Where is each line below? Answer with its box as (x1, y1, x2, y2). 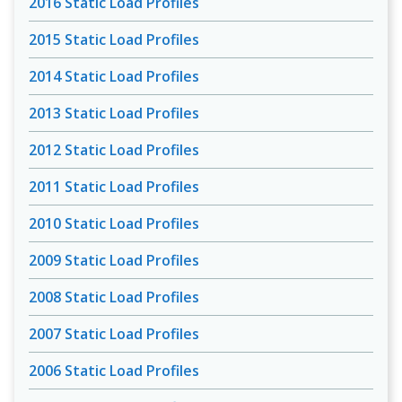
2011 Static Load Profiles (29, 177, 199, 197)
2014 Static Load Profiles (29, 66, 199, 86)
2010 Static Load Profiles (29, 214, 199, 233)
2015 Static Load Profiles (29, 30, 199, 49)
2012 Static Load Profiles (29, 140, 199, 160)
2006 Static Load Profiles (29, 361, 199, 380)
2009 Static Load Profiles (29, 250, 199, 270)
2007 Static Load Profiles (29, 324, 199, 344)
